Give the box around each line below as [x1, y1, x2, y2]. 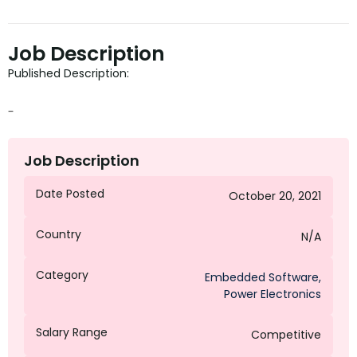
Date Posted [36, 186, 104, 202]
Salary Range [36, 324, 108, 341]
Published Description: [8, 65, 129, 82]
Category [36, 267, 88, 284]
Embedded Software [205, 269, 319, 286]
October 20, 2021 [229, 188, 321, 205]
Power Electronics [224, 286, 321, 303]
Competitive [251, 327, 321, 343]
